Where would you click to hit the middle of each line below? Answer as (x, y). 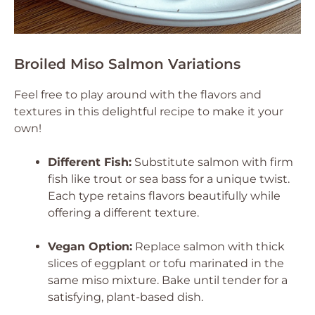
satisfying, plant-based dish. (126, 297)
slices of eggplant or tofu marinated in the (166, 263)
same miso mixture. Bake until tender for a (168, 280)
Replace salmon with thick (208, 246)
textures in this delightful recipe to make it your (149, 111)
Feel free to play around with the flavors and (138, 95)
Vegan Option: (90, 246)
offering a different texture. (123, 213)
